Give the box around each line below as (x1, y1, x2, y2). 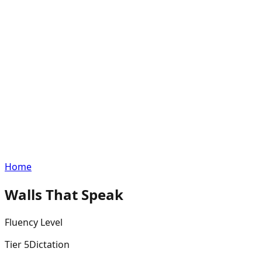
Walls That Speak (5, 184, 123, 204)
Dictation (29, 237, 70, 251)
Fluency (5, 215, 38, 229)
